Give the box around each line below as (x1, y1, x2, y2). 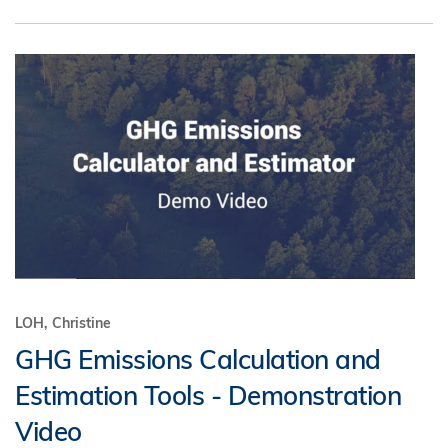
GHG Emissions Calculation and (15, 343, 381, 376)
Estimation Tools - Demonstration (15, 379, 401, 412)
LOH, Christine (15, 314, 111, 332)
